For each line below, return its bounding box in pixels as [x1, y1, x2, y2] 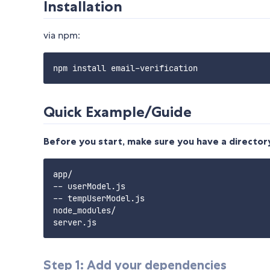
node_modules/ [53, 205, 116, 216]
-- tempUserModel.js [53, 193, 145, 204]
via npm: [43, 29, 80, 42]
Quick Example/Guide [43, 103, 192, 121]
